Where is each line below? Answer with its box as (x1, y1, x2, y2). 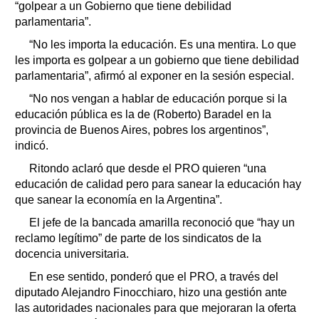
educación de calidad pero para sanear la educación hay (15, 177, 301, 190)
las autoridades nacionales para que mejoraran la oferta (15, 301, 296, 314)
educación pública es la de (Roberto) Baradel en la (15, 108, 271, 120)
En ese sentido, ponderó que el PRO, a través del (29, 270, 278, 283)
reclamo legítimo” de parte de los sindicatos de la (15, 231, 261, 244)
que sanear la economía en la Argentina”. (15, 193, 222, 206)
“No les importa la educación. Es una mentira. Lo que (29, 38, 296, 51)
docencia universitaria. (15, 247, 129, 260)
